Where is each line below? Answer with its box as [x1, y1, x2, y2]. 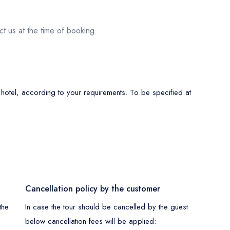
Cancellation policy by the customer [25, 182, 160, 195]
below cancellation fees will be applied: [25, 215, 156, 227]
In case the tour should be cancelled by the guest [25, 201, 188, 213]
